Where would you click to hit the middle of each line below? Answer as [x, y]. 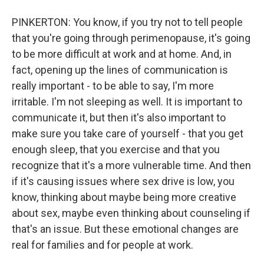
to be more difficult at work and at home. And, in [122, 54]
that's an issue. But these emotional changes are [125, 229]
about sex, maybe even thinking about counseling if [131, 213]
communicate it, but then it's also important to [119, 118]
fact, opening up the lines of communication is [120, 70]
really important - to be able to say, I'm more [113, 86]
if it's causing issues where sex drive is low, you [123, 181]
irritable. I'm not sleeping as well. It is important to [127, 102]
